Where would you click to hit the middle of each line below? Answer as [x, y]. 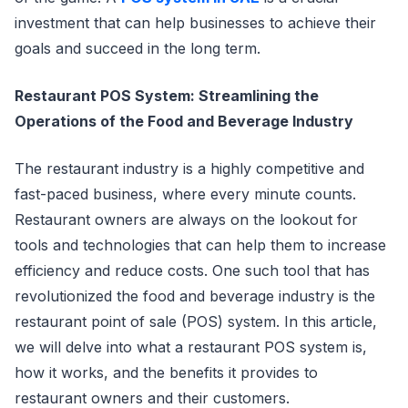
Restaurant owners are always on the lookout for [186, 219]
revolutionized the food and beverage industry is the [195, 296]
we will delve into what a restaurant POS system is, [191, 347]
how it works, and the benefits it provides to [166, 372]
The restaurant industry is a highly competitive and [189, 168]
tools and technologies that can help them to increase [200, 245]
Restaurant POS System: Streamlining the [167, 95]
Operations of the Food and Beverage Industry [184, 121]
